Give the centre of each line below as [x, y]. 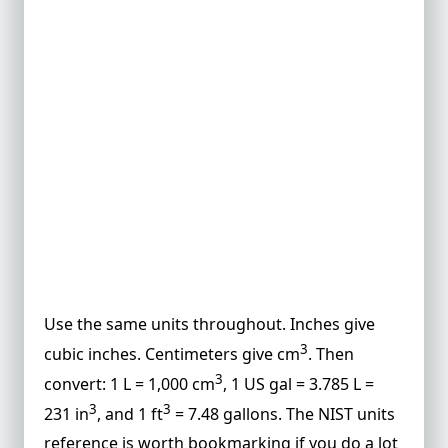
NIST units [356, 414]
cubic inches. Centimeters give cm [172, 353]
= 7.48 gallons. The [244, 414]
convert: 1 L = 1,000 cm [129, 384]
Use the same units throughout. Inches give [209, 323]
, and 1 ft [130, 414]
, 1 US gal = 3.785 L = [298, 384]
